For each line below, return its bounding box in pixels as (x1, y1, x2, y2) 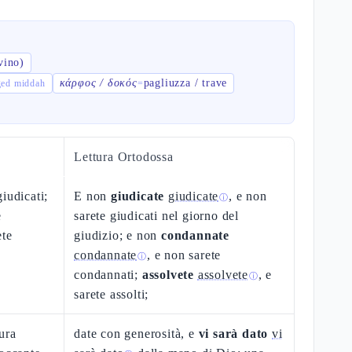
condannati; (74, 268, 142, 281)
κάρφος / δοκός (59, 77, 137, 89)
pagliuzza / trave (143, 77, 228, 89)
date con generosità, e (74, 327, 199, 340)
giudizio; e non (74, 229, 162, 242)
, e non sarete (147, 248, 222, 262)
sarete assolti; (74, 288, 149, 301)
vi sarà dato (198, 327, 269, 340)
